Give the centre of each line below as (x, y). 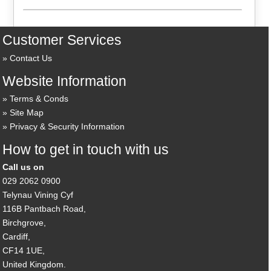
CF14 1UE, (24, 251)
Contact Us (31, 58)
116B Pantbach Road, (44, 209)
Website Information (65, 81)
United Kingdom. (34, 265)
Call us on (24, 167)
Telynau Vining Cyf (38, 195)
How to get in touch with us (86, 150)
